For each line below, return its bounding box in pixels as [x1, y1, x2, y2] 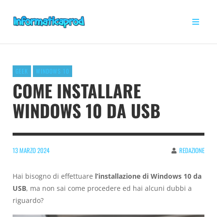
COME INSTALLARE [13, 77, 141, 103]
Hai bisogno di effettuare [13, 171, 95, 181]
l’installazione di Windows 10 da [95, 171, 201, 181]
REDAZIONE [179, 145, 204, 155]
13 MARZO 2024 [13, 145, 49, 155]
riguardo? [13, 195, 44, 205]
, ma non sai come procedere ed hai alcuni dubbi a [26, 183, 192, 193]
